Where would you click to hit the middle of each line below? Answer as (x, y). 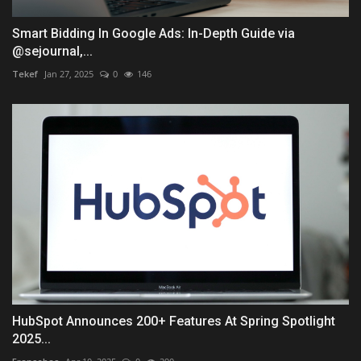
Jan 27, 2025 (69, 73)
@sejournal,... (52, 51)
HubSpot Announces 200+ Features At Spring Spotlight (174, 321)
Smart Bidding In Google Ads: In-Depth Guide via (154, 33)
